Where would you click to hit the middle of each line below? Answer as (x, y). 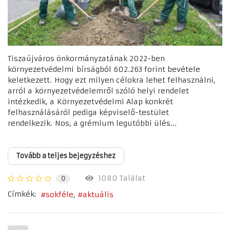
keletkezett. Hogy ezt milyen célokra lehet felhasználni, (112, 80)
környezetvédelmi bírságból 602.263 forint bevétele (104, 69)
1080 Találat (119, 178)
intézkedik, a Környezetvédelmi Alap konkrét (90, 101)
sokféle (60, 194)
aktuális (98, 194)
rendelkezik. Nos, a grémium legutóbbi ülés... (92, 123)
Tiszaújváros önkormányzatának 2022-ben (86, 58)
